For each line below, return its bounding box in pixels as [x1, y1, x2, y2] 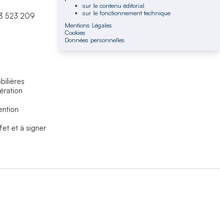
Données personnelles [65, 35, 125, 44]
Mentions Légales [65, 21, 112, 29]
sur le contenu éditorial [82, 1, 144, 9]
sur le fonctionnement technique [82, 8, 170, 17]
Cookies [65, 28, 86, 36]
